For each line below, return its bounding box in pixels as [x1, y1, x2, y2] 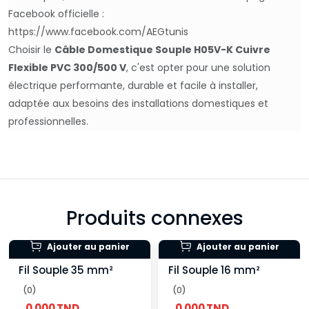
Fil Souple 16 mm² [168, 263, 260, 278]
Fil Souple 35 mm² [19, 263, 113, 278]
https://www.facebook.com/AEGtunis [8, 25, 188, 39]
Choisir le [8, 43, 54, 57]
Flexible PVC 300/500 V [8, 61, 126, 74]
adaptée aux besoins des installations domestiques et [8, 97, 268, 110]
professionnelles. [8, 114, 88, 128]
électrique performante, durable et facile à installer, [8, 79, 258, 92]
